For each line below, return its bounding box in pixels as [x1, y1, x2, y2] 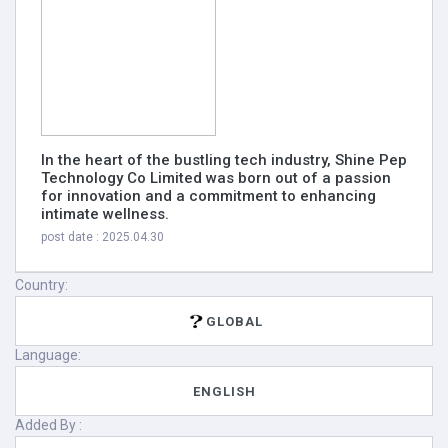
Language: [15, 347, 81, 363]
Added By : [15, 417, 82, 433]
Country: [15, 277, 68, 293]
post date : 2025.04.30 [41, 230, 164, 244]
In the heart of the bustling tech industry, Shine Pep [41, 151, 407, 169]
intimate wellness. [41, 205, 169, 223]
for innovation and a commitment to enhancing [41, 187, 376, 205]
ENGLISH [192, 383, 256, 399]
